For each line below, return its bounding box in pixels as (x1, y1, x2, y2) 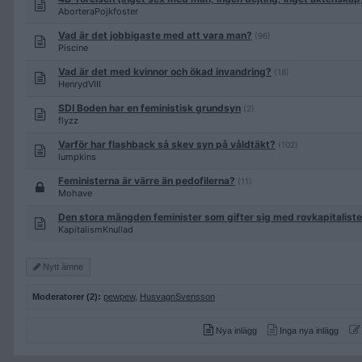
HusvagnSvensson (140, 292, 215, 301)
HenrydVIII (58, 78, 101, 90)
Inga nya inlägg (277, 326, 339, 335)
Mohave (58, 187, 92, 199)
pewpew (103, 292, 135, 301)
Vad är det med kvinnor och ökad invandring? (58, 65, 271, 78)
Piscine (58, 42, 88, 53)
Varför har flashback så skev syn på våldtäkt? (58, 138, 276, 150)
